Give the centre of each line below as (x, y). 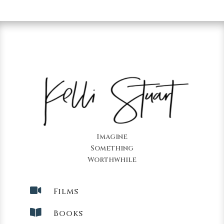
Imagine (112, 136)
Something (112, 148)
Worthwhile (112, 159)
